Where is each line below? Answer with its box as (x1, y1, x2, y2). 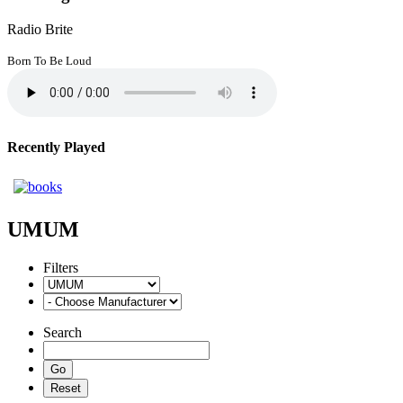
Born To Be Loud (7, 53, 92, 67)
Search (43, 325, 82, 341)
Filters (43, 260, 78, 276)
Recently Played (7, 139, 105, 155)
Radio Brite (7, 21, 73, 37)
